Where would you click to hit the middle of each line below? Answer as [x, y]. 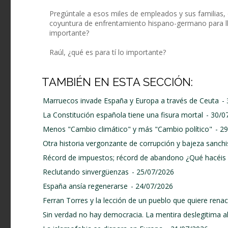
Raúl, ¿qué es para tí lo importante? [108, 52]
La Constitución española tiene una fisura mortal [123, 115]
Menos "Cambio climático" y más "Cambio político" [127, 129]
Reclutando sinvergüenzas [86, 172]
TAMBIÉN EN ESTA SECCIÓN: [117, 82]
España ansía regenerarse [85, 186]
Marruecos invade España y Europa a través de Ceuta [131, 101]
